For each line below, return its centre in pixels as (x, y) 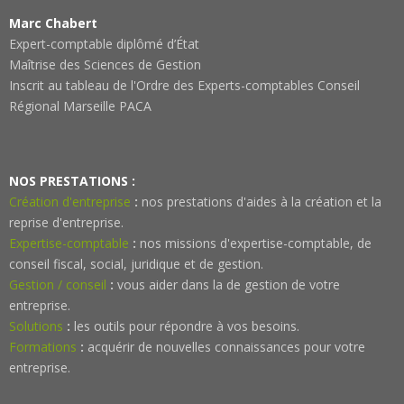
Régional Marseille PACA (80, 106)
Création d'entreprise (70, 202)
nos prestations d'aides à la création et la (260, 202)
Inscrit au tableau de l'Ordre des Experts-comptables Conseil (184, 85)
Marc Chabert (53, 23)
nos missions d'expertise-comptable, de (254, 243)
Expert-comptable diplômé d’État (104, 44)
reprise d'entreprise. (66, 222)
